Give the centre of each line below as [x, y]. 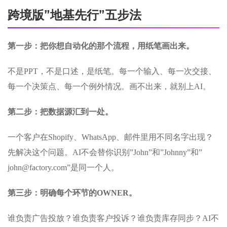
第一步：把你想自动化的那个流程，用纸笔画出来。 [101, 46]
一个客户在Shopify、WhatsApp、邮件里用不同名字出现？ [110, 137]
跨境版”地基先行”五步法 [74, 15]
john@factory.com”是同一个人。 [63, 167]
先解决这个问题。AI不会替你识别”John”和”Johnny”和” [105, 152]
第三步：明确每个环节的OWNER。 [72, 193]
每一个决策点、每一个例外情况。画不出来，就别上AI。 [109, 86]
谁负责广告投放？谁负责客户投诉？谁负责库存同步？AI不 [113, 218]
